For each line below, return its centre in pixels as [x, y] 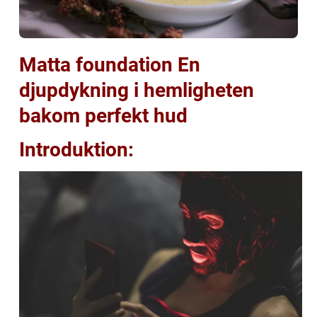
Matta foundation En [110, 64]
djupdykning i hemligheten [137, 90]
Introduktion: [76, 149]
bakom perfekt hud [103, 115]
